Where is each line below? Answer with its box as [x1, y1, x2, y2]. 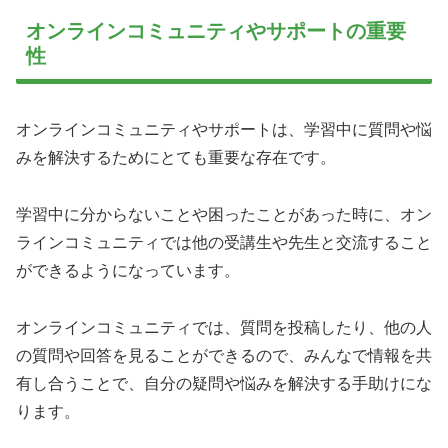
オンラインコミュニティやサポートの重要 [26, 19, 406, 42]
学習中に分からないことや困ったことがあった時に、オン [16, 205, 432, 223]
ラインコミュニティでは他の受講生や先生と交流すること [16, 233, 432, 251]
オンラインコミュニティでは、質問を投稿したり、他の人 [16, 318, 432, 336]
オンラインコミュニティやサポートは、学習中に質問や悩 [16, 120, 432, 138]
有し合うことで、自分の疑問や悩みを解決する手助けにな [16, 374, 432, 392]
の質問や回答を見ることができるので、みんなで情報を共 [16, 346, 432, 364]
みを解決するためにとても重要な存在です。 [16, 148, 336, 166]
